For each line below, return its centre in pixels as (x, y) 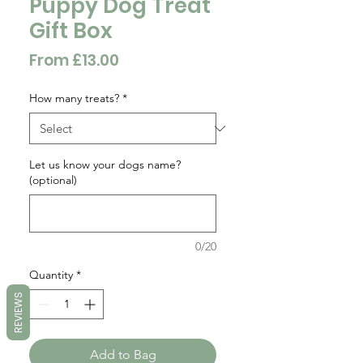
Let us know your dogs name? (105, 164)
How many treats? (74, 98)
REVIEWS (18, 312)
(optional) (53, 180)
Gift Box (71, 31)
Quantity (51, 275)
